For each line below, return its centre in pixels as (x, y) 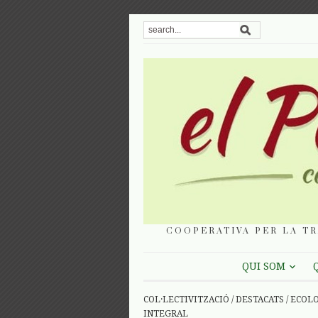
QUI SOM (263, 266)
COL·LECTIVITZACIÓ (186, 300)
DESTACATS (260, 300)
